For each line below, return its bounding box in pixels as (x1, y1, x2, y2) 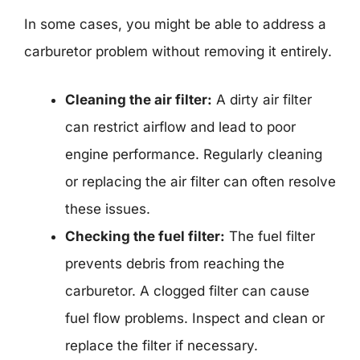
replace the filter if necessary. (65, 337, 258, 354)
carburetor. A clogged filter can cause (65, 282, 309, 299)
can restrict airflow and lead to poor (65, 118, 296, 135)
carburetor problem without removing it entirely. (24, 43, 332, 59)
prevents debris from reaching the (65, 255, 284, 272)
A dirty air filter (212, 91, 312, 108)
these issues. (65, 200, 150, 217)
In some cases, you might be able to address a (24, 16, 326, 32)
